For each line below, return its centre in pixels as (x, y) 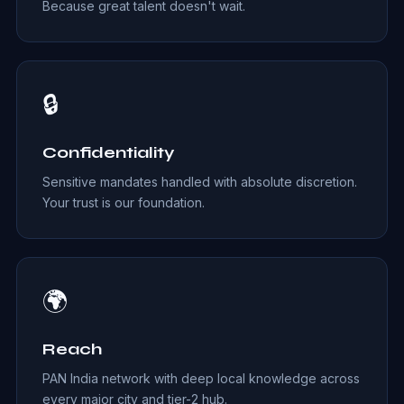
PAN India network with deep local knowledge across (201, 378)
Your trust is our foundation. (123, 202)
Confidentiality (108, 152)
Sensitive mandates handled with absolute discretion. (199, 182)
